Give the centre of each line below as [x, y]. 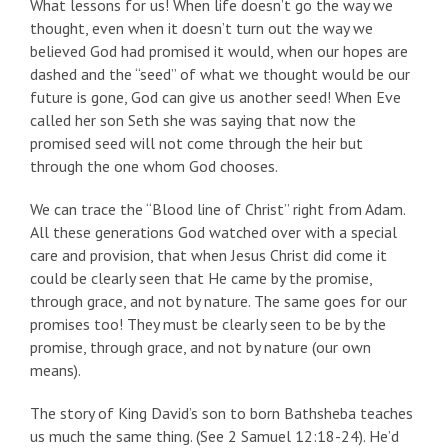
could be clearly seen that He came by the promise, [201, 278]
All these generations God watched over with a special [213, 232]
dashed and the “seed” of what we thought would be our [220, 74]
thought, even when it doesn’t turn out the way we [201, 28]
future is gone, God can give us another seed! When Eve [215, 97]
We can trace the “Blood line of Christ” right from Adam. [217, 209]
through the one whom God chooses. [154, 166]
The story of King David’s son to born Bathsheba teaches [221, 413]
